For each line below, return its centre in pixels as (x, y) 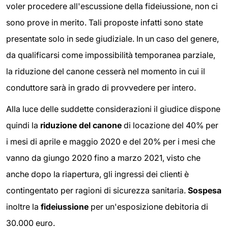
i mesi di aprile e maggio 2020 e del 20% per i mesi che (111, 141)
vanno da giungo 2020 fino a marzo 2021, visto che (103, 158)
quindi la (23, 125)
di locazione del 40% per (170, 125)
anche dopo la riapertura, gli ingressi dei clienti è (97, 174)
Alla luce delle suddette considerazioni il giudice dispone (113, 109)
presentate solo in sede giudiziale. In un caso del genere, (112, 38)
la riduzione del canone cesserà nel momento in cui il (106, 71)
